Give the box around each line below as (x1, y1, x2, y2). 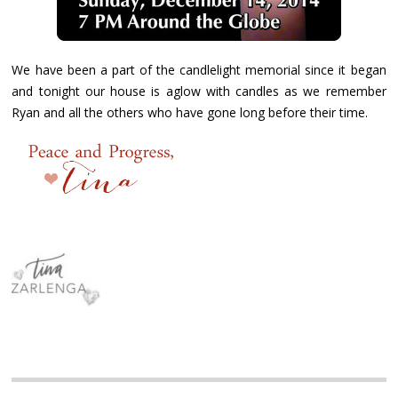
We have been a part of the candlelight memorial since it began (12, 61, 386, 79)
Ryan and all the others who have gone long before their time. (12, 104, 372, 122)
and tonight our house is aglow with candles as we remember (12, 83, 386, 100)
